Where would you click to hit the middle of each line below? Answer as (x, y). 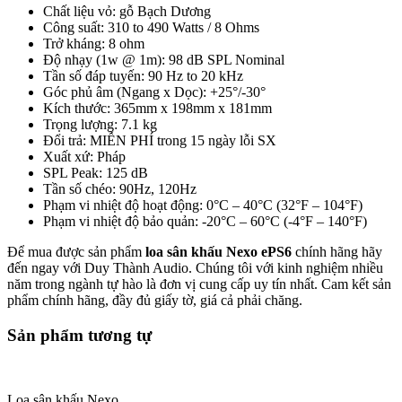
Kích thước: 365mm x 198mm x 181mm (157, 108)
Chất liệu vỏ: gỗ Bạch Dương (127, 11)
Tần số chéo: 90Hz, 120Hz (120, 188)
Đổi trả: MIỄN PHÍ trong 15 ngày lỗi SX (160, 140)
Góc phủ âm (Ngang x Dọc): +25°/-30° (154, 92)
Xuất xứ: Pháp (84, 156)
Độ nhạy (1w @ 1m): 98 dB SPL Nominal (164, 59)
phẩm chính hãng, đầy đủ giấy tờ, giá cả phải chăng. (155, 300)
